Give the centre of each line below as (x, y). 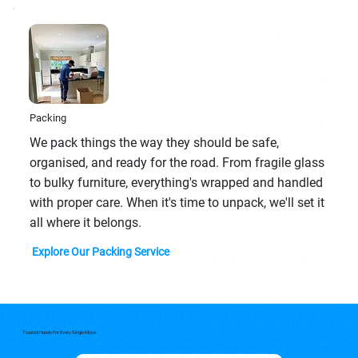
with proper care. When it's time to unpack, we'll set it (177, 203)
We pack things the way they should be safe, (154, 143)
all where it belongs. (85, 223)
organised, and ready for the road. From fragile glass (177, 163)
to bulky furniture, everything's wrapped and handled (176, 183)
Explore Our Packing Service (101, 251)
